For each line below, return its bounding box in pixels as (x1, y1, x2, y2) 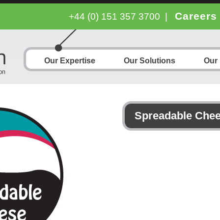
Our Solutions (124, 56, 175, 65)
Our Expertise (44, 56, 95, 65)
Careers (175, 10, 217, 22)
